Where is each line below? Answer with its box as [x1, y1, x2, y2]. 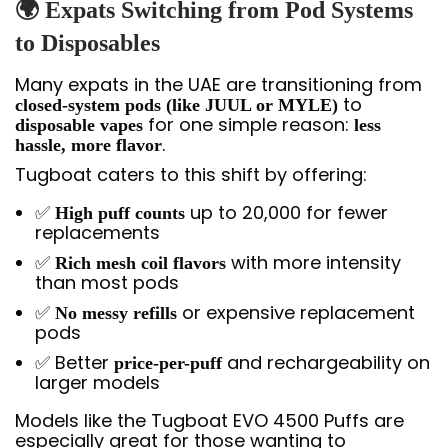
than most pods [35, 269, 179, 295]
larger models [35, 369, 160, 395]
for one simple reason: [143, 111, 354, 137]
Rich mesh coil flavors [55, 252, 226, 273]
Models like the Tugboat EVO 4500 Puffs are [15, 407, 404, 433]
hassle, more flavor [15, 134, 162, 155]
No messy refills [55, 302, 177, 323]
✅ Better [35, 349, 114, 375]
